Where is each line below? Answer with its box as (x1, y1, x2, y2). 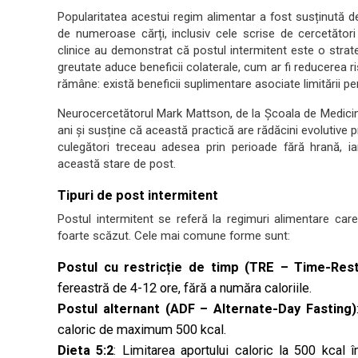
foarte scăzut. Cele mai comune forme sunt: (58, 229, 290, 243)
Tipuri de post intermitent (58, 188, 218, 203)
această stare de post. (58, 157, 176, 171)
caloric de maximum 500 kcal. (58, 322, 226, 337)
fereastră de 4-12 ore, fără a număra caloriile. (58, 280, 312, 296)
